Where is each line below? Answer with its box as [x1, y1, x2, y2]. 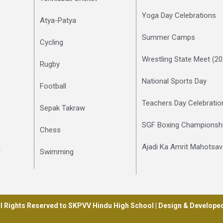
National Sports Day [141, 76, 207, 86]
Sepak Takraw [40, 103, 86, 112]
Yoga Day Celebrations [141, 10, 216, 20]
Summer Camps [141, 32, 195, 42]
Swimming [40, 147, 74, 156]
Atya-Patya [40, 15, 77, 25]
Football [40, 81, 67, 91]
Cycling [40, 37, 64, 47]
